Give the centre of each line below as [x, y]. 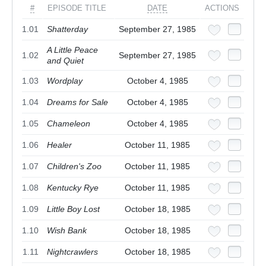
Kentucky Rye [73, 188]
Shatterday [67, 29]
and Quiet [65, 61]
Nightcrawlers [72, 252]
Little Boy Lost [73, 209]
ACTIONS [222, 8]
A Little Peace [72, 50]
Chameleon [69, 124]
